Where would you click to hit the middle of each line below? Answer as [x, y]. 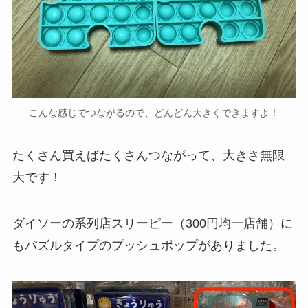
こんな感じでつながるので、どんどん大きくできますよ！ [154, 112]
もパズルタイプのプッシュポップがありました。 [148, 246]
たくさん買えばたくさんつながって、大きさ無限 [148, 155]
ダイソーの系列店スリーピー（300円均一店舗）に [152, 224]
